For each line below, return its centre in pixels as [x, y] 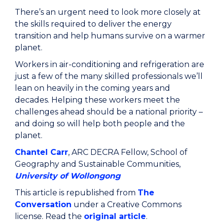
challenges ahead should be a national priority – [109, 112]
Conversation [43, 205]
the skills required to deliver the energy [93, 24]
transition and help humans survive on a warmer [110, 36]
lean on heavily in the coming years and [92, 88]
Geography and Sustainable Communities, [98, 164]
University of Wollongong [68, 176]
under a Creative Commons [127, 205]
